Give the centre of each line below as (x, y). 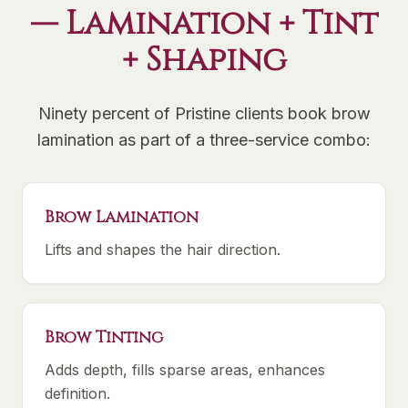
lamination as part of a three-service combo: (204, 140)
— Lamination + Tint (204, 24)
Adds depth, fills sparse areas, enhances (185, 370)
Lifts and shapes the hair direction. (163, 250)
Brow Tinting (104, 337)
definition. (77, 393)
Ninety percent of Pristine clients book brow (204, 113)
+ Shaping (204, 60)
